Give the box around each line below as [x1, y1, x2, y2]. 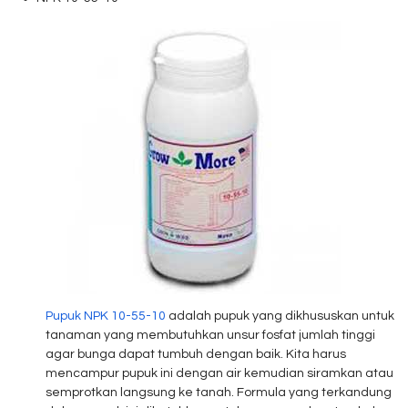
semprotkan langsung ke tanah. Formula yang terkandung [46, 386, 392, 399]
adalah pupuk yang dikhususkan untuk [166, 310, 394, 322]
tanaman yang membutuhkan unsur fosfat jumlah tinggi [46, 329, 375, 342]
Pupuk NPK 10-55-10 [46, 310, 166, 322]
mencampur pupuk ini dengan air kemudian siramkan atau [46, 367, 393, 380]
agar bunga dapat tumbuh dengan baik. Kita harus [46, 348, 346, 361]
